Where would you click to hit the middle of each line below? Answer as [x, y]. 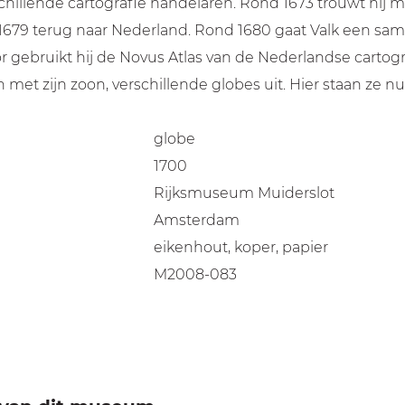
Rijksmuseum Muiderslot [244, 193]
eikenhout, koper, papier [240, 247]
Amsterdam [196, 220]
